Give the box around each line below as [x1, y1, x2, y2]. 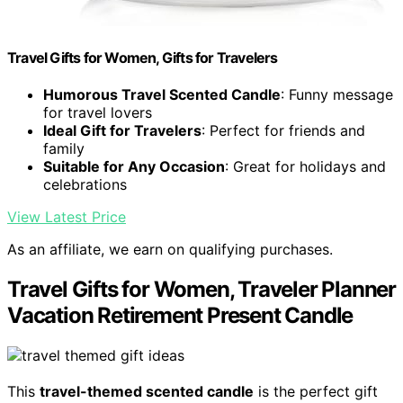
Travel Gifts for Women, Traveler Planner [7, 276, 396, 303]
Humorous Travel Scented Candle [43, 85, 281, 104]
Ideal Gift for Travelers [43, 121, 201, 140]
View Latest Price [7, 208, 126, 227]
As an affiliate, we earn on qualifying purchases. [7, 240, 333, 259]
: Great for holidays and [225, 157, 386, 176]
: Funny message [281, 85, 393, 104]
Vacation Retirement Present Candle [7, 302, 354, 329]
